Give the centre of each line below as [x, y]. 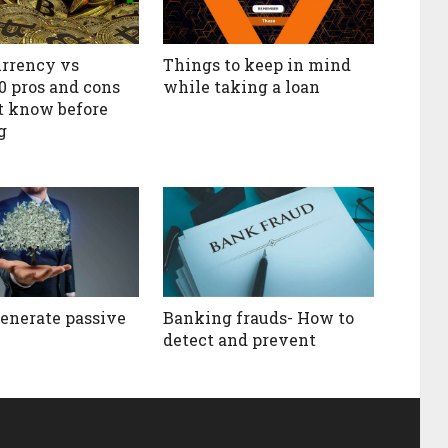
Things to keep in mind [257, 65]
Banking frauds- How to [259, 318]
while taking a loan [242, 87]
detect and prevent [240, 340]
